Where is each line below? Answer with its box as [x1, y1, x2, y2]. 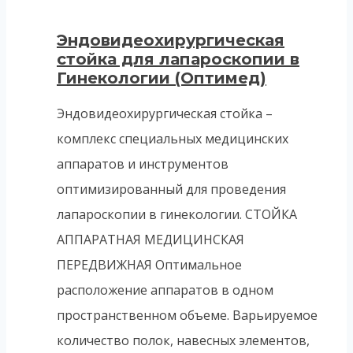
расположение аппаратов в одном [57, 281, 273, 299]
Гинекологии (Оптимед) [57, 69, 266, 88]
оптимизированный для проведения [57, 180, 286, 198]
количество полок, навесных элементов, [57, 331, 310, 349]
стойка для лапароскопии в [57, 50, 299, 69]
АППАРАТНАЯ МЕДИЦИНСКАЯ [57, 230, 244, 248]
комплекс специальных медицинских [57, 129, 288, 147]
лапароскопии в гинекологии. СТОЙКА [57, 205, 297, 223]
